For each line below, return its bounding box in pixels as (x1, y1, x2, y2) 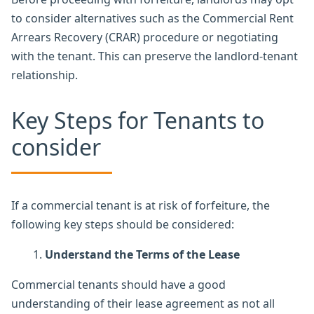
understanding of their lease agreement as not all (11, 295, 275, 311)
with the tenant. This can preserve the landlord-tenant (11, 48, 298, 64)
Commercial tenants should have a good (11, 276, 226, 292)
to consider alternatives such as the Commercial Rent (11, 10, 294, 26)
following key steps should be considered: (11, 216, 234, 232)
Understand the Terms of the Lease (45, 246, 240, 262)
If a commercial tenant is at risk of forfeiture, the (11, 197, 270, 213)
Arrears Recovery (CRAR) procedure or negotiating (11, 29, 278, 45)
